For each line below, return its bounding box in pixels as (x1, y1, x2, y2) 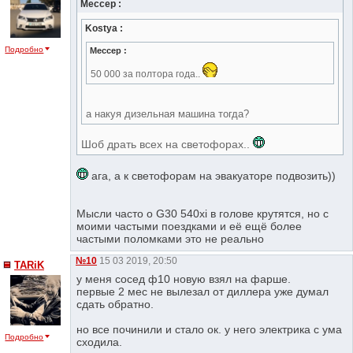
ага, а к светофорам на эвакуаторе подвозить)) (88, 169, 336, 183)
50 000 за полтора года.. (91, 69, 203, 80)
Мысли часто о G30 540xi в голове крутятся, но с (76, 207, 329, 221)
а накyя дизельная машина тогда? (86, 108, 250, 121)
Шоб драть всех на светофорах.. (81, 139, 254, 151)
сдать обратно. (76, 297, 154, 310)
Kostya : (85, 22, 124, 33)
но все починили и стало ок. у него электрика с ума (76, 322, 343, 336)
